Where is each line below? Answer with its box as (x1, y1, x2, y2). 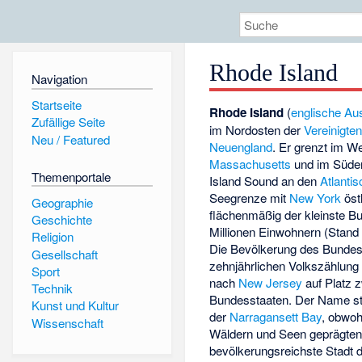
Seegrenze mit (209, 189, 290, 207)
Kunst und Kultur (31, 297, 119, 314)
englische (291, 103, 342, 121)
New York (289, 189, 342, 207)
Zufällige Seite (31, 113, 105, 131)
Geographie (31, 193, 93, 211)
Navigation (31, 70, 87, 88)
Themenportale (31, 167, 111, 185)
